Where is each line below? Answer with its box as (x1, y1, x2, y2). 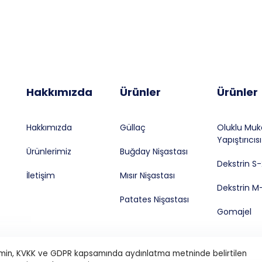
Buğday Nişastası (120, 146, 188, 158)
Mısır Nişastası (120, 170, 175, 182)
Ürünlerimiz (26, 146, 71, 158)
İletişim (26, 170, 55, 182)
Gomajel (216, 206, 251, 218)
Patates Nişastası (120, 194, 189, 206)
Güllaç (120, 122, 146, 134)
